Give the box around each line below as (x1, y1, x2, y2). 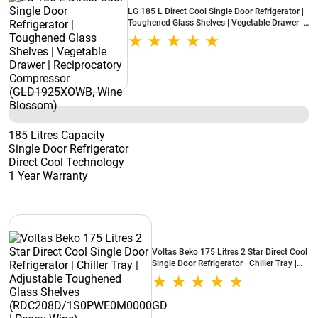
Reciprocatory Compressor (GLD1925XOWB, (128, 29, 297, 39)
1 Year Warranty (9, 169, 88, 182)
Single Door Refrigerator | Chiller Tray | (152, 258, 297, 268)
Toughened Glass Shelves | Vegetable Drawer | (128, 18, 303, 28)
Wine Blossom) (128, 40, 185, 50)
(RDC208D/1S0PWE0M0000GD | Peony (152, 281, 303, 291)
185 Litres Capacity (9, 128, 105, 142)
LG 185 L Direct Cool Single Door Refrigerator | (128, 6, 304, 16)
